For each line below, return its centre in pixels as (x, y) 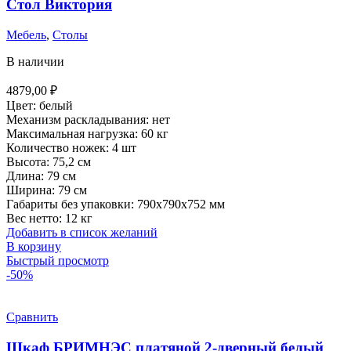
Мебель (26, 35)
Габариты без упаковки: (72, 204)
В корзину (34, 247)
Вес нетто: (36, 219)
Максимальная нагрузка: (74, 134)
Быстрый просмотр (58, 261)
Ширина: (32, 190)
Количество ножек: (59, 148)
